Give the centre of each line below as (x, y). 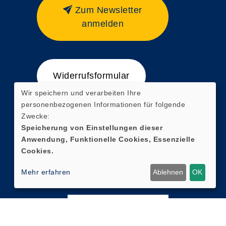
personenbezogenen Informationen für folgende (103, 104)
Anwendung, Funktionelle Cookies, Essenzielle (108, 139)
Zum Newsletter (108, 10)
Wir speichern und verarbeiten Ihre (81, 93)
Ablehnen (168, 172)
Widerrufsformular (91, 76)
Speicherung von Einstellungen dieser (92, 127)
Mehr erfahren (46, 172)
